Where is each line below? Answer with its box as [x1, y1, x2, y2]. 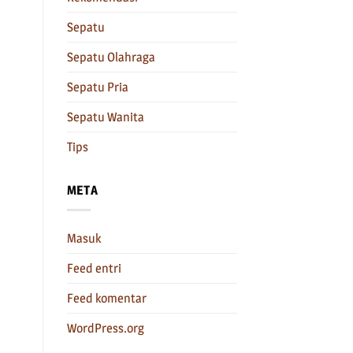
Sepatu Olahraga [66, 50, 155, 65]
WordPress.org [66, 320, 144, 336]
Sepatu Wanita [66, 110, 144, 125]
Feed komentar [66, 290, 147, 306]
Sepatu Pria [66, 80, 128, 95]
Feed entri [66, 260, 121, 276]
